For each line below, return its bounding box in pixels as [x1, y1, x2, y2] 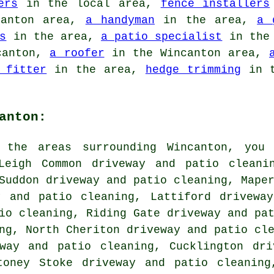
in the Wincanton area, [104, 47, 269, 59]
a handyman [85, 14, 155, 26]
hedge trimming [145, 64, 241, 76]
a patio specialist [101, 31, 223, 43]
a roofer [50, 47, 105, 59]
